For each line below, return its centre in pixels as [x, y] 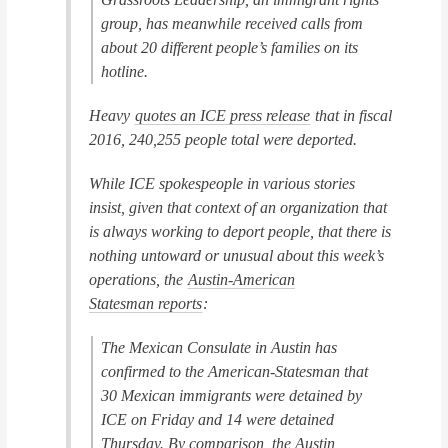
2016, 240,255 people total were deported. [223, 139]
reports [178, 303]
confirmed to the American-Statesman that [235, 371]
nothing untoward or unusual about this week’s [237, 255]
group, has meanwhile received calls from [232, 23]
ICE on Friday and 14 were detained [218, 419]
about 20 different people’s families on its [230, 47]
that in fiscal [352, 115]
